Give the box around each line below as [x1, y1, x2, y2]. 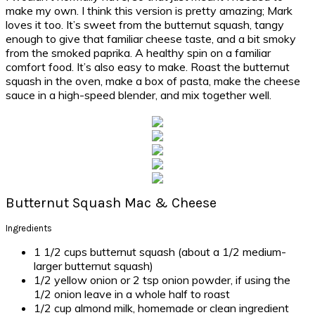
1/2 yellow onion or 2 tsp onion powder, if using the [34, 273, 290, 287]
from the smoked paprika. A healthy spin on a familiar [6, 45, 271, 60]
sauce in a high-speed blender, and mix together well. [6, 87, 271, 102]
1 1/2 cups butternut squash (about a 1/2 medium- [34, 245, 286, 259]
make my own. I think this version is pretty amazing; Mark [6, 3, 292, 18]
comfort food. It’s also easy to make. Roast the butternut [6, 59, 290, 74]
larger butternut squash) [34, 259, 153, 273]
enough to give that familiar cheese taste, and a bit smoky [6, 31, 296, 46]
